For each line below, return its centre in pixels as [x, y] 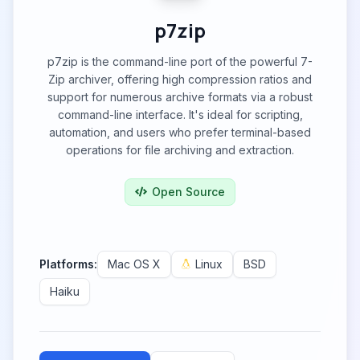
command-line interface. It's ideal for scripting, [180, 115]
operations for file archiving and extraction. [180, 150]
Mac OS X [134, 264]
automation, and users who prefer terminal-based [180, 132]
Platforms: [68, 264]
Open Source [188, 192]
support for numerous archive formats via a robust [180, 97]
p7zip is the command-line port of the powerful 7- [180, 61]
